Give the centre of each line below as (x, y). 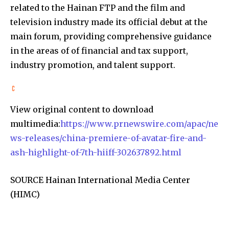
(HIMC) (25, 194)
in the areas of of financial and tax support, (99, 50)
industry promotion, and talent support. (93, 65)
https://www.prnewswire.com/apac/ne (139, 123)
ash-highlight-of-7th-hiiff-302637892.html (96, 152)
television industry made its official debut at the (109, 22)
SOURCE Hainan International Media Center (100, 180)
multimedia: (35, 123)
